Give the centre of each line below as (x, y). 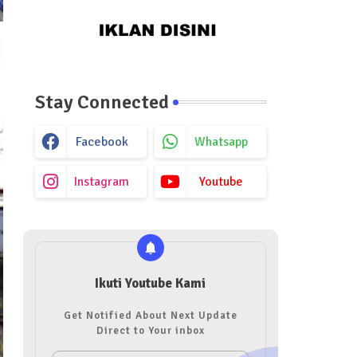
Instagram (102, 181)
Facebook (102, 141)
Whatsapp (221, 141)
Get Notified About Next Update (150, 315)
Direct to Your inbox (150, 330)
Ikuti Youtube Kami (150, 283)
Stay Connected (102, 102)
